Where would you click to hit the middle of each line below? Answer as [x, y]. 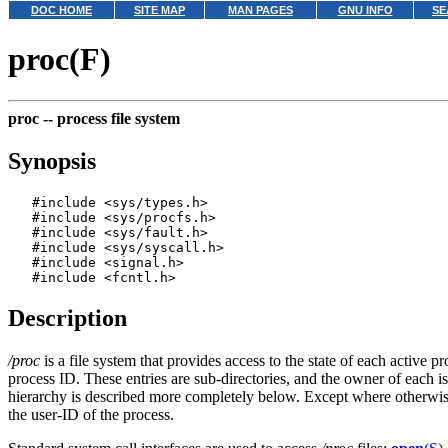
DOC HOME [61, 10]
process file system [118, 118]
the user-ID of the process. [91, 414]
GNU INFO [365, 10]
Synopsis [52, 160]
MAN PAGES [260, 10]
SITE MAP [159, 10]
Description [67, 317]
